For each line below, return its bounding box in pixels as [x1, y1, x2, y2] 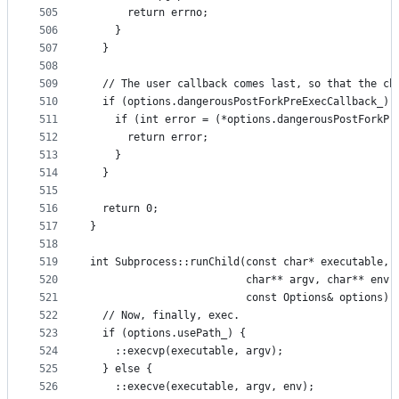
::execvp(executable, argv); [90, 345, 283, 358]
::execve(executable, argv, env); [90, 380, 314, 394]
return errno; [90, 6, 208, 20]
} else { [90, 362, 152, 376]
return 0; [90, 202, 159, 216]
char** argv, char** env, [90, 273, 395, 287]
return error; [90, 131, 208, 144]
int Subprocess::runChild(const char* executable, [90, 256, 389, 269]
